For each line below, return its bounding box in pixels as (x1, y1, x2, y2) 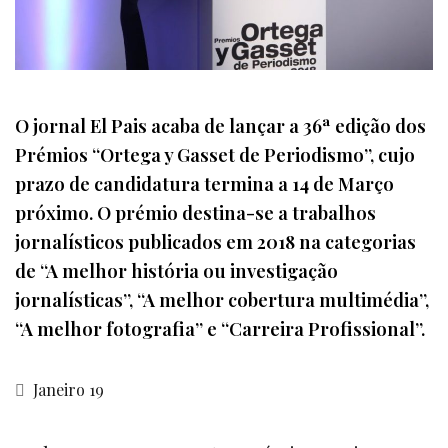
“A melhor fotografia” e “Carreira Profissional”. (15, 315, 425, 341)
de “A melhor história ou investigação (15, 257, 338, 283)
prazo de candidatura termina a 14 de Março (15, 170, 394, 196)
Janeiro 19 (29, 379, 104, 401)
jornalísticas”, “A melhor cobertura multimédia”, (15, 286, 429, 312)
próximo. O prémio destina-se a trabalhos (15, 199, 376, 225)
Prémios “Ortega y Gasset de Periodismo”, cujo (15, 141, 415, 167)
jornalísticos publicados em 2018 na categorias (15, 228, 416, 254)
